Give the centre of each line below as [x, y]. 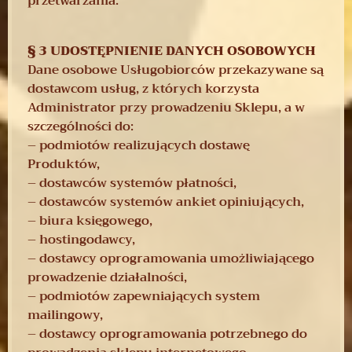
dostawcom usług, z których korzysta [143, 88]
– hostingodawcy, [81, 239]
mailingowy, [65, 315]
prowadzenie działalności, [107, 277]
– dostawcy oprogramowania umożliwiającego [171, 258]
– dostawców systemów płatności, [132, 183]
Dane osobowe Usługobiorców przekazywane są [176, 70]
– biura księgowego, [90, 220]
